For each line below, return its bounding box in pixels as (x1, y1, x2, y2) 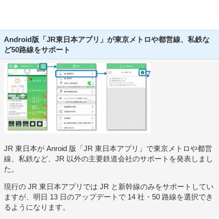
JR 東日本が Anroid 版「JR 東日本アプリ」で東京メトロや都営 (4, 144, 212, 153)
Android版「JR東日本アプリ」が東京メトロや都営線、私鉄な (4, 35, 210, 44)
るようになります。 (4, 202, 70, 211)
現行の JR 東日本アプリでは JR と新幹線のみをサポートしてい (4, 182, 214, 191)
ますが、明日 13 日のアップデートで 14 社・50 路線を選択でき (4, 192, 213, 201)
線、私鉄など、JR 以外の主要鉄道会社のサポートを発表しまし (4, 154, 213, 163)
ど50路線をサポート (4, 45, 70, 54)
